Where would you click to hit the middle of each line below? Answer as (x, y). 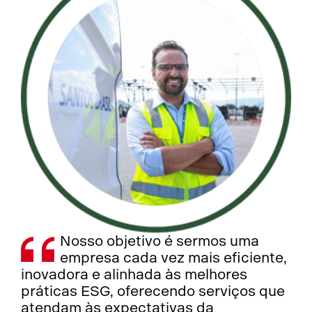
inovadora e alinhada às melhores (134, 274)
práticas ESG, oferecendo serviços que (153, 291)
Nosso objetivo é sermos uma (160, 241)
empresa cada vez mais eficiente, (174, 257)
